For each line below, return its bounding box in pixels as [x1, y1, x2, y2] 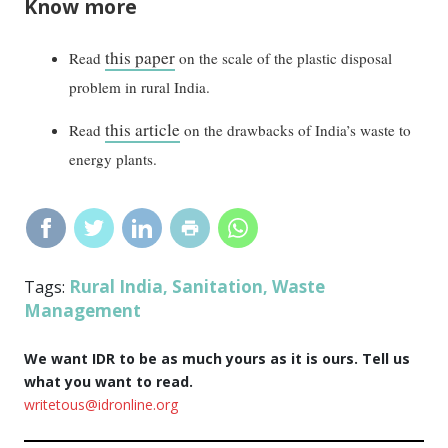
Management [24, 298, 142, 322]
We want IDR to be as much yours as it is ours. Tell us [24, 348, 411, 368]
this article [105, 117, 181, 141]
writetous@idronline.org [24, 394, 179, 414]
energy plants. [69, 148, 158, 169]
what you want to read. [24, 371, 194, 391]
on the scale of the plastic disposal [175, 48, 393, 69]
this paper [105, 46, 176, 70]
